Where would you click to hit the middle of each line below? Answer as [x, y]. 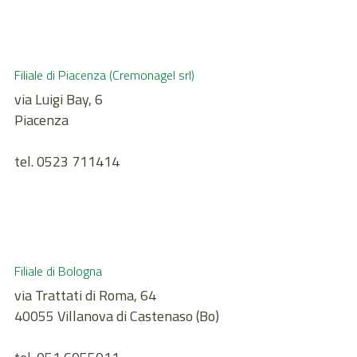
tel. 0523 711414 [67, 162]
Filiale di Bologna [58, 271]
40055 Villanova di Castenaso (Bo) [117, 316]
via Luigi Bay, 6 [59, 100]
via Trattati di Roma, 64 [85, 296]
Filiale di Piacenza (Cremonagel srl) [104, 75]
